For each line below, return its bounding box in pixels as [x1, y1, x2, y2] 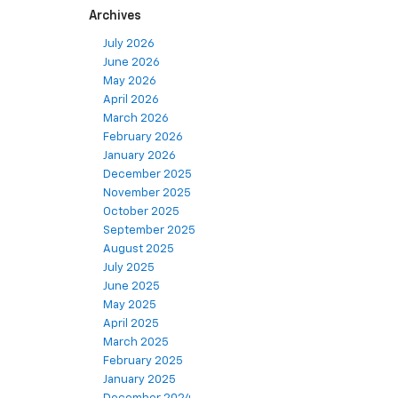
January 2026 [103, 150, 176, 163]
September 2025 [103, 225, 195, 237]
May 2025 [103, 299, 156, 312]
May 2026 [103, 76, 156, 88]
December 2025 [103, 169, 192, 181]
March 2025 [103, 337, 169, 349]
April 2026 [103, 94, 159, 107]
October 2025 [103, 206, 179, 219]
